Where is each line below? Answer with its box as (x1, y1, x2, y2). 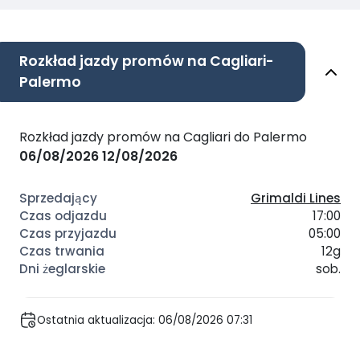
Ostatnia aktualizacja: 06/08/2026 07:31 (37, 312, 252, 328)
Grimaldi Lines (251, 190, 341, 207)
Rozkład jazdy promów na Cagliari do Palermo (19, 128, 307, 147)
